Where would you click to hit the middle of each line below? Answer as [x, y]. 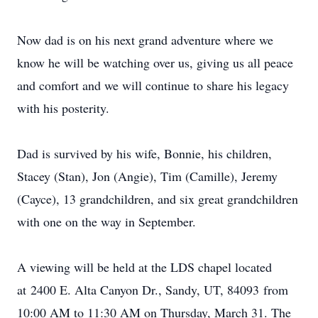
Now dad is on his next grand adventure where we [145, 40]
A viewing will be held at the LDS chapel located [144, 267]
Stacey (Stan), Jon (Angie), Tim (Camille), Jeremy [147, 176]
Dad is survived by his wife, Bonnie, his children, [144, 153]
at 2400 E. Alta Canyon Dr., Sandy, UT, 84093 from [153, 290]
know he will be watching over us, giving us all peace [155, 62]
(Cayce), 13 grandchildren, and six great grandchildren [158, 199]
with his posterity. [63, 108]
